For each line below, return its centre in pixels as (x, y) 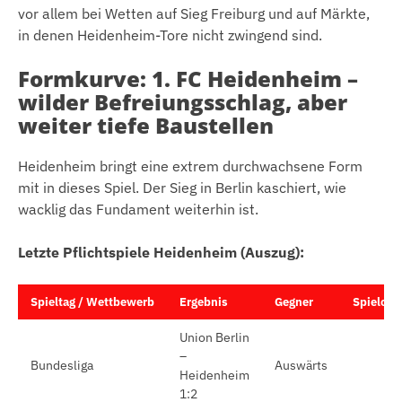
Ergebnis (204, 302)
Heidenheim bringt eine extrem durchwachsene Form (190, 166)
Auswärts (301, 366)
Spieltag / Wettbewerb (92, 302)
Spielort (374, 302)
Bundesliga (62, 366)
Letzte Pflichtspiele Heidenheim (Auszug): (161, 253)
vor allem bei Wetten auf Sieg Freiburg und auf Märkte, (194, 14)
